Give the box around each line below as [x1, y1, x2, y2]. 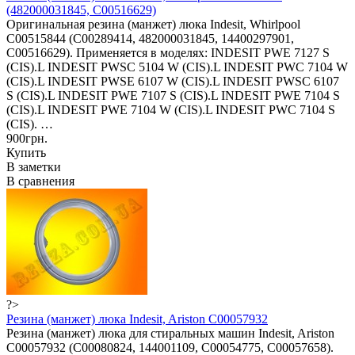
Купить [6, 145, 46, 159]
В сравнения [6, 174, 74, 188]
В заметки [6, 159, 61, 174]
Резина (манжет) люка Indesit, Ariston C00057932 [6, 311, 268, 326]
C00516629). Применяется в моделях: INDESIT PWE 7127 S [6, 45, 330, 59]
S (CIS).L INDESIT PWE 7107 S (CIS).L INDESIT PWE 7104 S [6, 88, 340, 102]
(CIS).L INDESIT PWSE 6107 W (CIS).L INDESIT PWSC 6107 [6, 74, 339, 88]
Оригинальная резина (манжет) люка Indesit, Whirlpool [6, 17, 300, 31]
